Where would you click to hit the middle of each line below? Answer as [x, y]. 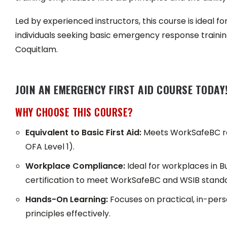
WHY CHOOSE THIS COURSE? [74, 112]
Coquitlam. [36, 50]
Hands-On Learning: [67, 200]
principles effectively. [68, 214]
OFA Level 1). [50, 147]
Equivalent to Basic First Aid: [83, 133]
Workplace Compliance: [75, 166]
